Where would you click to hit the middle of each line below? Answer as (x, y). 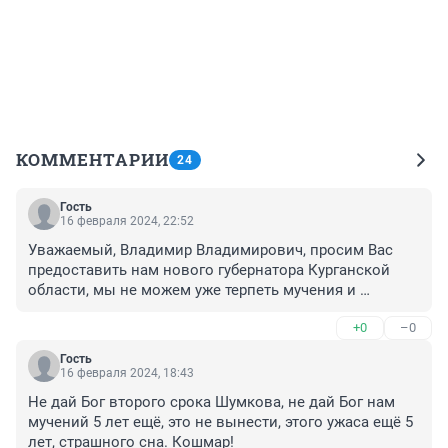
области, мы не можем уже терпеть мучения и (192, 290)
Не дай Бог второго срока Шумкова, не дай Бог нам (211, 402)
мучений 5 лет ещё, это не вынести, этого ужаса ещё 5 (220, 422)
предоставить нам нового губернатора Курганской (209, 270)
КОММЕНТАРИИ (92, 160)
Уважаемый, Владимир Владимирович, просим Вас (210, 250)
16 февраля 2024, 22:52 (127, 221)
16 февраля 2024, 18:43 (127, 373)
